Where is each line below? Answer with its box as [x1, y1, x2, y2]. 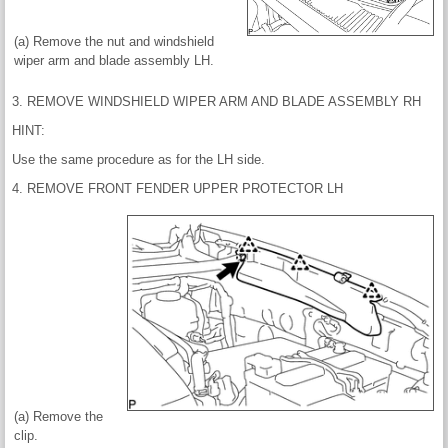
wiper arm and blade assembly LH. [14, 53, 214, 69]
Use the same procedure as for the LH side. [12, 152, 265, 168]
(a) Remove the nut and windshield [14, 34, 214, 50]
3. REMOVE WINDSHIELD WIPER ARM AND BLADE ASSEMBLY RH [12, 94, 421, 110]
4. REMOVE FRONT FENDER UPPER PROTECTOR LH [12, 181, 343, 197]
